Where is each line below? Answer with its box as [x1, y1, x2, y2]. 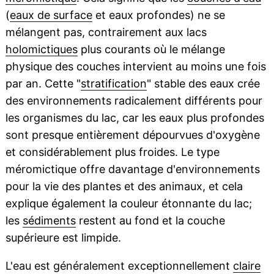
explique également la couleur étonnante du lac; [5, 197, 252, 210]
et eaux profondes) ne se [92, 9, 225, 22]
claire [232, 259, 261, 273]
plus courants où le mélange [77, 43, 225, 56]
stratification [80, 77, 147, 91]
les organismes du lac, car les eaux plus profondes [5, 111, 264, 125]
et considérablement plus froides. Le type [5, 146, 220, 159]
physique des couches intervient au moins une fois [5, 60, 266, 73]
